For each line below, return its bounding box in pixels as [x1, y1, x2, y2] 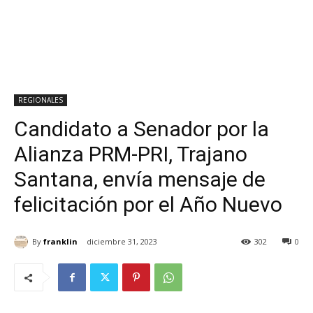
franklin [43, 235, 78, 247]
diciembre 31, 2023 [87, 236, 157, 247]
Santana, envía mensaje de [14, 167, 265, 191]
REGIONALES [18, 95, 63, 105]
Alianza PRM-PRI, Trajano [14, 142, 247, 166]
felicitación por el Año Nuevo [14, 192, 282, 217]
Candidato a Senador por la [14, 117, 269, 141]
